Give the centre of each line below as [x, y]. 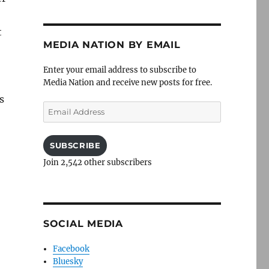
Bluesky [68, 261]
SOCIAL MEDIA [83, 224]
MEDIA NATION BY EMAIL [112, 45]
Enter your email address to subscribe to [119, 70]
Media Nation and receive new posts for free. [127, 83]
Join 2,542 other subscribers [97, 162]
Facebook [71, 249]
